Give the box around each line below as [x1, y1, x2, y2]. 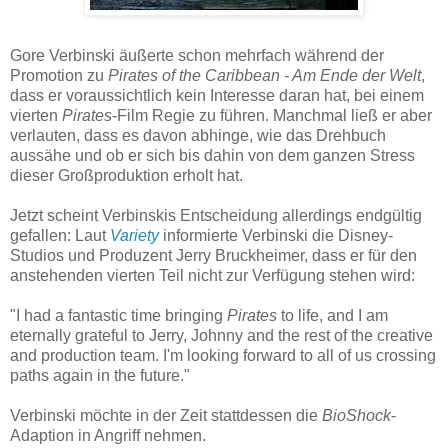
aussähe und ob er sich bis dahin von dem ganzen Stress [10, 147, 415, 165]
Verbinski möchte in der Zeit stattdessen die [10, 407, 322, 425]
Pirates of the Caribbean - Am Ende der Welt [108, 67, 421, 85]
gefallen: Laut [10, 227, 110, 245]
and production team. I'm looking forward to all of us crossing [10, 347, 436, 365]
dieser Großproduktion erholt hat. [10, 167, 243, 185]
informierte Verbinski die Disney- [159, 227, 393, 245]
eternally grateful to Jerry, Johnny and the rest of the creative [10, 327, 433, 345]
